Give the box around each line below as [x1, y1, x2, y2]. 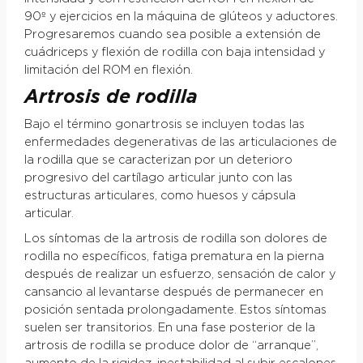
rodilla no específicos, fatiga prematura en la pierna [23, 251, 324, 263]
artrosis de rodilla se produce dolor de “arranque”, [23, 340, 318, 352]
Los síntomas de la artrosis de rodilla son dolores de [23, 233, 327, 246]
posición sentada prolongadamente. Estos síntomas [23, 305, 327, 317]
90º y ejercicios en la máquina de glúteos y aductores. [23, 11, 338, 23]
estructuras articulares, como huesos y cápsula [23, 190, 296, 203]
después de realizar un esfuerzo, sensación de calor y [23, 269, 335, 281]
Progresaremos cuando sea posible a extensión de [23, 29, 321, 41]
